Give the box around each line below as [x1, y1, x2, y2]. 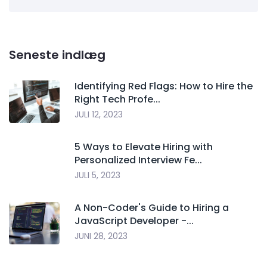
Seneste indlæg [9, 46, 105, 64]
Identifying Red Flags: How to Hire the [74, 79, 253, 94]
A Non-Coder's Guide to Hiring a [74, 201, 229, 215]
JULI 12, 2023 [74, 108, 123, 121]
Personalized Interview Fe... [74, 153, 202, 167]
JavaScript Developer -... [74, 214, 194, 228]
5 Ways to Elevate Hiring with [74, 140, 213, 154]
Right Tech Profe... [74, 92, 160, 107]
